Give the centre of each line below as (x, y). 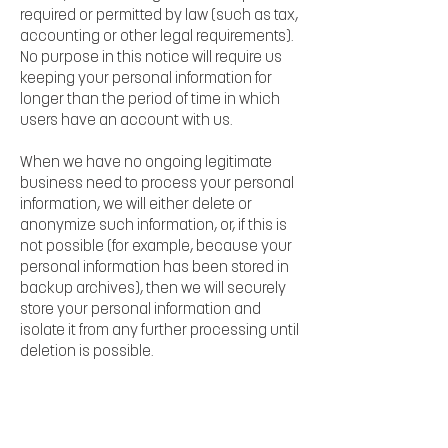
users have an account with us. (126, 121)
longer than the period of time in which (150, 100)
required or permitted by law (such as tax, (159, 16)
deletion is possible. (87, 352)
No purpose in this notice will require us (151, 58)
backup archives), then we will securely (153, 289)
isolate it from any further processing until (159, 331)
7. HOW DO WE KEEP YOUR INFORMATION (144, 394)
